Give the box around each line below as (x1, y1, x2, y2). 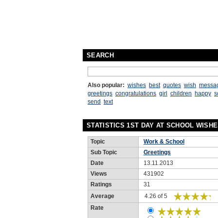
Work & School (144, 138, 184, 145)
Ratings (91, 181, 112, 188)
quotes (163, 82, 181, 89)
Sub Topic (91, 149, 117, 156)
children (170, 90, 192, 97)
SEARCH (87, 52, 114, 59)
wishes (127, 82, 146, 89)
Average (91, 193, 114, 200)
